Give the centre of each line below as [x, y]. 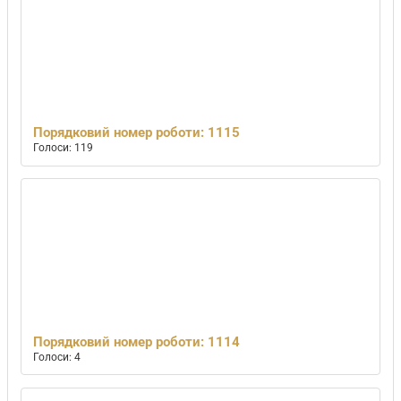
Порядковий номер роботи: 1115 [137, 132]
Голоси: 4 [57, 357]
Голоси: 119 [64, 147]
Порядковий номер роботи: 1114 [137, 341]
